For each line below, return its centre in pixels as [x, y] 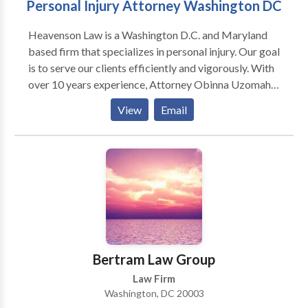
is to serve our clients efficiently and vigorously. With [151, 68]
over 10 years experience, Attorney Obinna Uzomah [149, 84]
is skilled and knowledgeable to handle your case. [142, 101]
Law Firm [154, 278]
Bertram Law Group [154, 259]
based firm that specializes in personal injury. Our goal [154, 51]
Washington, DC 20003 [154, 293]
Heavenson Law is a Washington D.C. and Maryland [147, 35]
